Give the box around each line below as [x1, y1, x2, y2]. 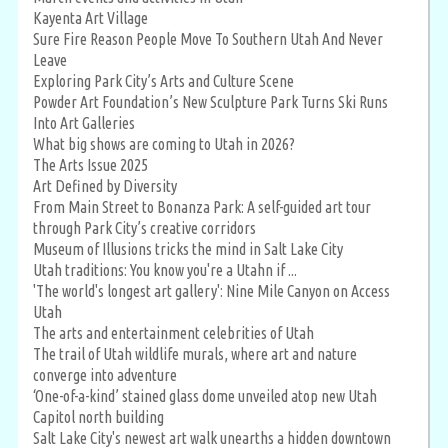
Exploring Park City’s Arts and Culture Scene [33, 71, 294, 90]
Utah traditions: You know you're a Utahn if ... [33, 260, 297, 279]
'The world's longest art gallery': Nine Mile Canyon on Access [33, 281, 390, 300]
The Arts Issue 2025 [33, 155, 148, 174]
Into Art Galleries [33, 113, 135, 132]
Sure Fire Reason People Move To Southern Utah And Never [33, 29, 383, 48]
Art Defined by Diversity [33, 176, 177, 195]
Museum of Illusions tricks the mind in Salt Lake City [33, 239, 343, 258]
